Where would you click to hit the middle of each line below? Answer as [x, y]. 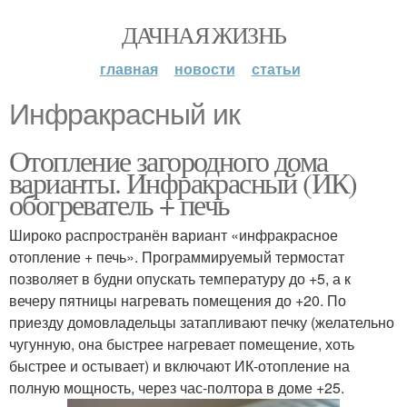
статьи [276, 69]
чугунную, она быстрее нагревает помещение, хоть [182, 344]
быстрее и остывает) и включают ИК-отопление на [179, 366]
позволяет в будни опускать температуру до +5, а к [180, 278]
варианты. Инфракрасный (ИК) [183, 182]
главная [129, 69]
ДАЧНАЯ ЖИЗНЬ [203, 35]
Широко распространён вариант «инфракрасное [174, 235]
